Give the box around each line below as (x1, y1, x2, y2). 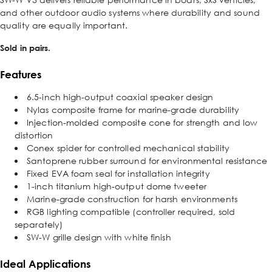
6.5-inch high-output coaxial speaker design (27, 92, 214, 102)
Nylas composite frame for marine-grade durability (27, 104, 239, 115)
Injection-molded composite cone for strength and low (27, 117, 258, 127)
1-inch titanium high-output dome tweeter (27, 181, 206, 191)
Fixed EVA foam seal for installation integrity (27, 168, 210, 178)
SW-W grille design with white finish (27, 232, 171, 242)
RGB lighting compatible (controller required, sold (27, 206, 236, 217)
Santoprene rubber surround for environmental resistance (27, 155, 268, 166)
